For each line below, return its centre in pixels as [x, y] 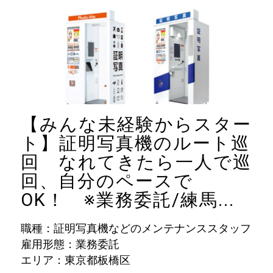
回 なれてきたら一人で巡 [136, 162]
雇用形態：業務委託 [70, 244]
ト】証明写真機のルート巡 [135, 144]
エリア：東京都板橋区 [75, 260]
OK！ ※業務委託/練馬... [127, 200]
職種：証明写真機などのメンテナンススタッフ [136, 229]
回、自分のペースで [107, 181]
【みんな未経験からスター [136, 125]
